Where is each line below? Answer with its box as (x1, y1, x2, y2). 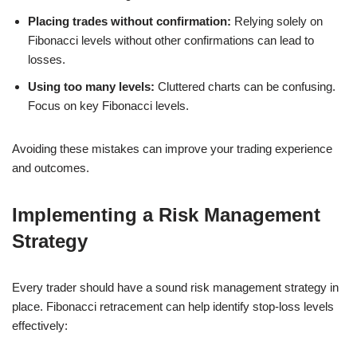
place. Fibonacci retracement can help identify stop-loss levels (12, 299, 334, 313)
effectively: (12, 318, 68, 332)
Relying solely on (231, 14, 323, 28)
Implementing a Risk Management (12, 203, 320, 226)
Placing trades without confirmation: (28, 14, 231, 28)
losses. (28, 52, 65, 66)
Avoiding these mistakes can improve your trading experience (12, 141, 332, 155)
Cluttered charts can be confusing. (155, 79, 335, 93)
